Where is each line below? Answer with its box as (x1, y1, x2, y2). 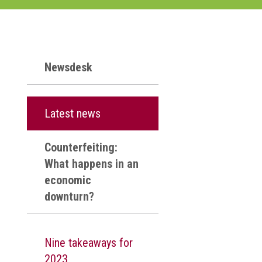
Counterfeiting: (44, 140, 118, 154)
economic (44, 173, 91, 187)
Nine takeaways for (44, 236, 133, 250)
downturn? (44, 189, 94, 204)
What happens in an (44, 157, 139, 171)
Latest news (44, 106, 101, 120)
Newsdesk (44, 60, 92, 74)
